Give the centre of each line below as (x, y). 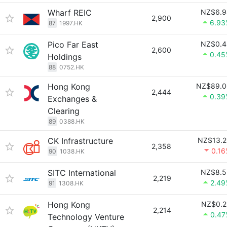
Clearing (64, 111)
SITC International (82, 173)
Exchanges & (72, 99)
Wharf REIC (70, 13)
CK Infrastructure (80, 141)
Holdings (65, 57)
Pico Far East (73, 45)
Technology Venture (86, 217)
